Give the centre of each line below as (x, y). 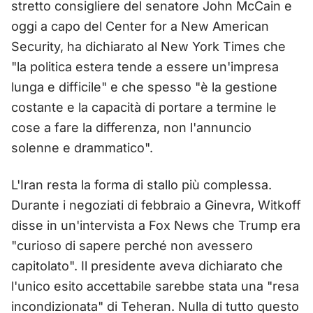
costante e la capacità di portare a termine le (144, 107)
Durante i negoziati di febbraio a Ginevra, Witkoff (156, 205)
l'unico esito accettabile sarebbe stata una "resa (155, 286)
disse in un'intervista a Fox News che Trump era (156, 225)
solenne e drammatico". (82, 147)
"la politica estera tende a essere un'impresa (145, 66)
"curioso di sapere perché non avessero (132, 245)
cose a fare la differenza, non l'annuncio (131, 127)
